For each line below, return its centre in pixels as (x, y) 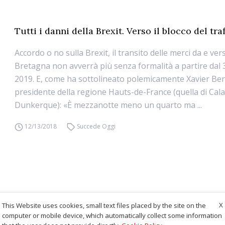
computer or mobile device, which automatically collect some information (112, 215)
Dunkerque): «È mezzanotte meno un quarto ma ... (108, 105)
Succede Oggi (96, 127)
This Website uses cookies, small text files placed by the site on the (104, 205)
